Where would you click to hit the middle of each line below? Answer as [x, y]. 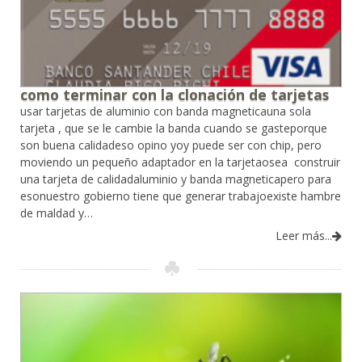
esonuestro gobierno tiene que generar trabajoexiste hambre [181, 196]
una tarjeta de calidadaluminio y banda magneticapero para [176, 179]
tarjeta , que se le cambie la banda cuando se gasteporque [174, 128]
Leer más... [304, 235]
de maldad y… [57, 213]
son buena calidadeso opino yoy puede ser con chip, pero [171, 145]
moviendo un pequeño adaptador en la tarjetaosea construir [180, 162]
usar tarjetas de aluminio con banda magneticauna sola [166, 111]
